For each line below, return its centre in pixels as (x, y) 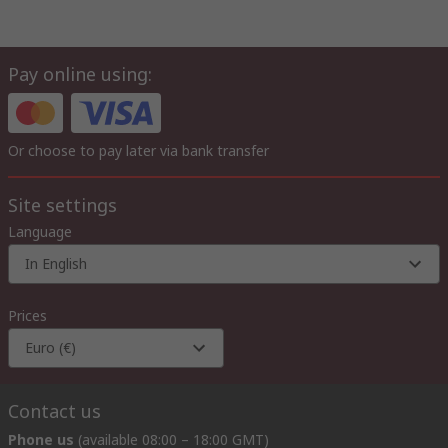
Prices (27, 315)
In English (56, 263)
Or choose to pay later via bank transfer (138, 150)
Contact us (54, 410)
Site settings (62, 204)
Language (40, 231)
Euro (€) (50, 347)
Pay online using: (80, 73)
